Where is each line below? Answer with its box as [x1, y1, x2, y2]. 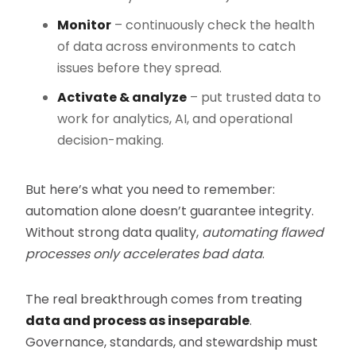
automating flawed [202, 223, 324, 242]
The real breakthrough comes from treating [25, 290, 303, 309]
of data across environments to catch [57, 37, 296, 56]
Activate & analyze [57, 88, 188, 107]
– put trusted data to [187, 88, 322, 107]
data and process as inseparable [25, 311, 250, 331]
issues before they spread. [57, 59, 222, 78]
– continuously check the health [111, 16, 315, 35]
